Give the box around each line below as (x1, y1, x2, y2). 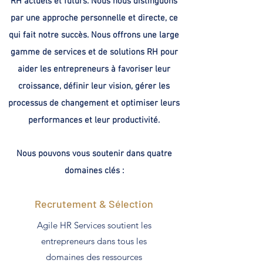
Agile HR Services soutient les (36, 220, 151, 231)
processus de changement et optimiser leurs (8, 98, 180, 109)
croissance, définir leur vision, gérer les (18, 81, 170, 92)
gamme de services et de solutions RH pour (10, 47, 178, 58)
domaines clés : (64, 166, 124, 177)
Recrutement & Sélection (35, 197, 153, 211)
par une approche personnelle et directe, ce (10, 13, 178, 24)
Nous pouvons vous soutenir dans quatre (16, 149, 172, 160)
